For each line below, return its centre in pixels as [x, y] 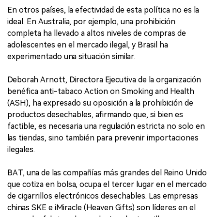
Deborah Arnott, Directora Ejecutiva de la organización [104, 79]
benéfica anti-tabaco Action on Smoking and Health [101, 91]
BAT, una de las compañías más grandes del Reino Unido [107, 172]
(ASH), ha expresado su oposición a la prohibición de [100, 103]
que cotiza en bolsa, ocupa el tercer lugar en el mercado [107, 184]
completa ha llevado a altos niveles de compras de [97, 33]
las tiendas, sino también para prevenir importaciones [103, 138]
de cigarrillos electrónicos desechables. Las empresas [103, 196]
